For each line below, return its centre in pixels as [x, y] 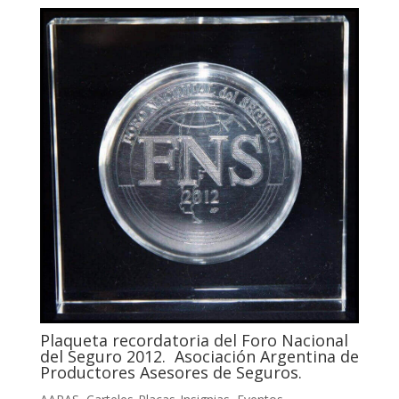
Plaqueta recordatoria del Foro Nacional [194, 340]
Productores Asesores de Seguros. [171, 372]
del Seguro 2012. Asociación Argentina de [199, 356]
